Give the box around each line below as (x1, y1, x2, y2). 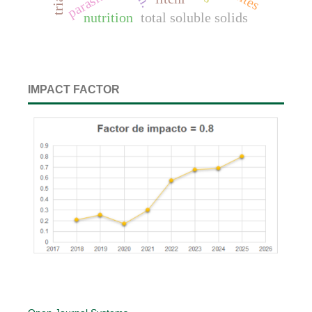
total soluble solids (141, 10, 249, 26)
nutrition (83, 10, 133, 26)
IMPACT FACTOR (28, 84, 120, 96)
